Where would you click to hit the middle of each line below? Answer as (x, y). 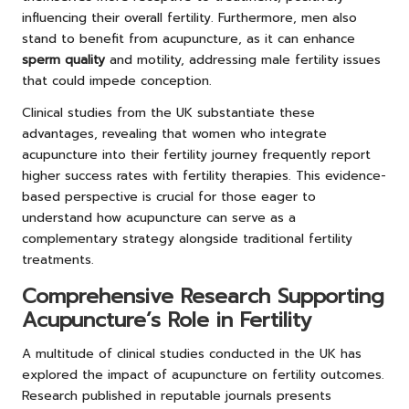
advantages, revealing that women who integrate (174, 134)
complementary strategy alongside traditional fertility (187, 239)
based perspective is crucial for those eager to (169, 197)
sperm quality (63, 60)
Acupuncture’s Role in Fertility (167, 320)
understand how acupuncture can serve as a (159, 218)
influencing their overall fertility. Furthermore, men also (189, 18)
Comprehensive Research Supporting (203, 297)
